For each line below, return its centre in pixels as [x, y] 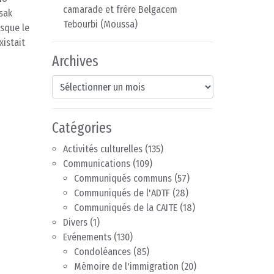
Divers [75, 223]
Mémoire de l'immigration [126, 267]
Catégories [82, 128]
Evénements [87, 237]
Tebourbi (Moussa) [100, 24]
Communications [97, 164]
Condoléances [102, 252]
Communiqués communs [123, 179]
